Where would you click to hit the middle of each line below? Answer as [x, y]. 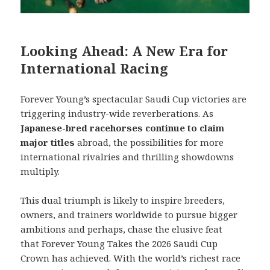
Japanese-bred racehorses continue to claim [123, 127]
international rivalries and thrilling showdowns [127, 156]
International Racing [95, 68]
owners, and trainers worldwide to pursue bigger [129, 214]
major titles [48, 142]
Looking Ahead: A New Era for [124, 50]
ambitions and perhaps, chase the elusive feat [122, 229]
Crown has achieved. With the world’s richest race [131, 258]
